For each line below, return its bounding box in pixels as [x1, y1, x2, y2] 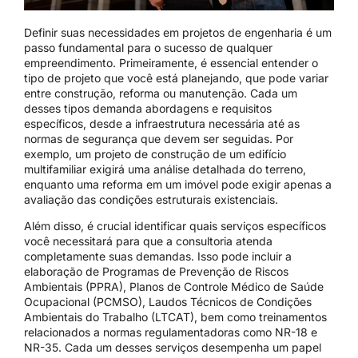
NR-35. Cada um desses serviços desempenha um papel [24, 340, 321, 355]
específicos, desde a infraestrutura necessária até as [24, 117, 300, 131]
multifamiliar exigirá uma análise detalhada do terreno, [24, 162, 306, 177]
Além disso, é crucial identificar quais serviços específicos [24, 219, 326, 233]
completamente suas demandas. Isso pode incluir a [24, 249, 292, 264]
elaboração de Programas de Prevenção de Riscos [24, 265, 288, 279]
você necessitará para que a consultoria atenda [24, 234, 272, 249]
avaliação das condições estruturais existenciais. [24, 193, 278, 207]
